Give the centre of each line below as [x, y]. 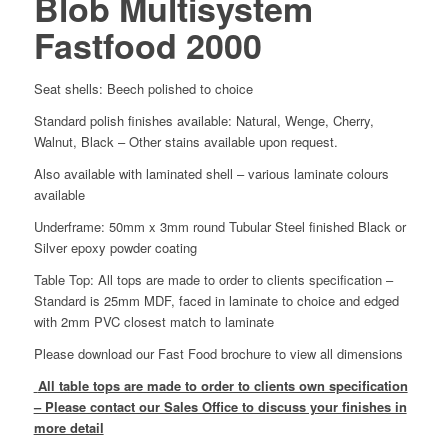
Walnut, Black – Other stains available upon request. [185, 142]
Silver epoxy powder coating [115, 248]
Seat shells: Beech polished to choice [143, 88]
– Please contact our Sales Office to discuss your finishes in [220, 407]
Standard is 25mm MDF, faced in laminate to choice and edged [216, 301]
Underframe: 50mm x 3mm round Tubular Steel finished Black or [219, 227]
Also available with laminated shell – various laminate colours [211, 174]
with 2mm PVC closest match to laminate [153, 322]
